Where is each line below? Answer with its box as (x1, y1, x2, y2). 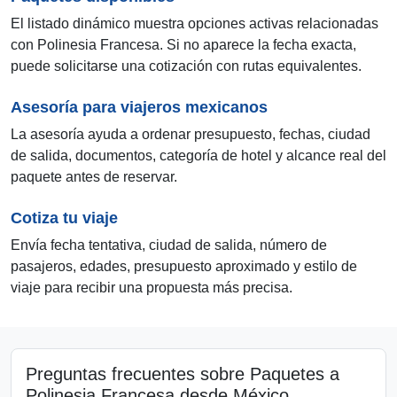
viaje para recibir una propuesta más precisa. (11, 280, 292, 296)
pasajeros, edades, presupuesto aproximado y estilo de (11, 259, 357, 275)
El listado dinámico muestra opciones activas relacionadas (11, 16, 378, 32)
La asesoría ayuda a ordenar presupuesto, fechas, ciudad (11, 127, 370, 143)
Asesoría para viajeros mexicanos (11, 98, 268, 117)
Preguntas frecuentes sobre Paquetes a (26, 364, 339, 385)
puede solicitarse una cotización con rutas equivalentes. (11, 58, 362, 74)
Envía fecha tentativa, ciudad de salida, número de (11, 237, 327, 253)
